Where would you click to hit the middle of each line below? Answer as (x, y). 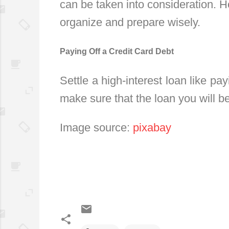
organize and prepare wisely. (130, 22)
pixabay (152, 127)
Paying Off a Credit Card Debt (117, 51)
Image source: (96, 127)
